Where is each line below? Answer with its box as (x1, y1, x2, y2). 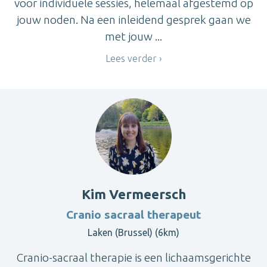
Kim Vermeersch (81, 186, 186, 201)
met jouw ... (105, 29, 162, 43)
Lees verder (105, 53, 157, 64)
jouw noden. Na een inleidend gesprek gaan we (16, 13, 251, 26)
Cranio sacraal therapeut (66, 207, 201, 221)
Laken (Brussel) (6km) (88, 226, 179, 238)
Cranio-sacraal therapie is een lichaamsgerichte (16, 250, 251, 264)
